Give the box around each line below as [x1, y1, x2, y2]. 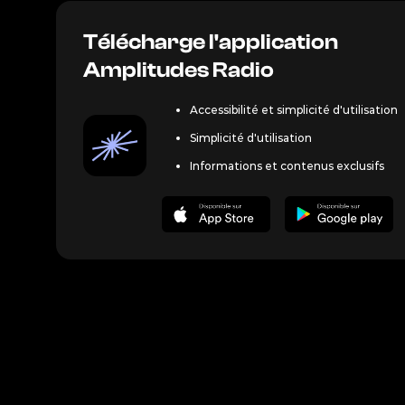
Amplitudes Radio [83, 58, 274, 82]
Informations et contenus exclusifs [189, 159, 384, 174]
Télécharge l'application [83, 30, 338, 54]
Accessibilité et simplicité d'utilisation [189, 103, 398, 117]
